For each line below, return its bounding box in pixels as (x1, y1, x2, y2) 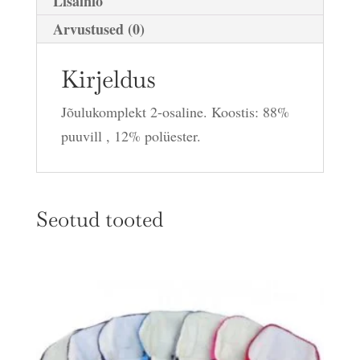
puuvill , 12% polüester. (60, 125, 201, 145)
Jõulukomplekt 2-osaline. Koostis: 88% (60, 101, 289, 121)
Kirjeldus (60, 63, 156, 95)
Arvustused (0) (52, 18, 145, 39)
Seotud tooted (35, 205, 163, 233)
